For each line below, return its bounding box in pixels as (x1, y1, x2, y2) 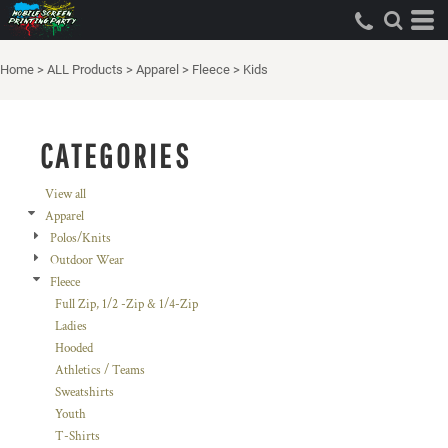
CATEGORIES (40, 137, 191, 175)
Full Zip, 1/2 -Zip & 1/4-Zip (55, 296, 198, 313)
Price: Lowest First (16, 40, 112, 57)
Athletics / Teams (55, 362, 145, 379)
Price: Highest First (16, 72, 116, 89)
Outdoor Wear (50, 252, 124, 269)
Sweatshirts (55, 384, 114, 401)
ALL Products (47, 62, 123, 77)
